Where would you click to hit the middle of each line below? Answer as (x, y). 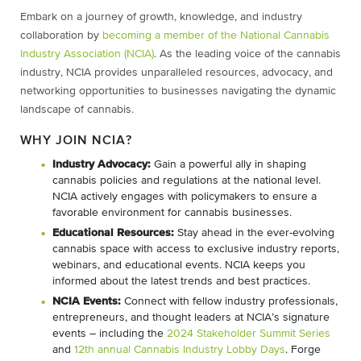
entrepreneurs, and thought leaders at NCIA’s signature (191, 317)
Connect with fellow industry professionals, (229, 301)
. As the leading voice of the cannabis (247, 54)
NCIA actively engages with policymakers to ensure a (185, 196)
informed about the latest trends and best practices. (181, 281)
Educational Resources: (113, 232)
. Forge (303, 349)
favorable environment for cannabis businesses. (172, 212)
